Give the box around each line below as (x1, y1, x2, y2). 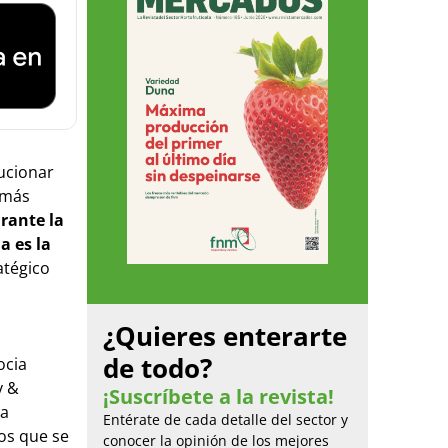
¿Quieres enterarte (103, 317, 347, 354)
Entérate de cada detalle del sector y (103, 409, 348, 429)
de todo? (103, 349, 212, 386)
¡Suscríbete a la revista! (103, 382, 334, 410)
